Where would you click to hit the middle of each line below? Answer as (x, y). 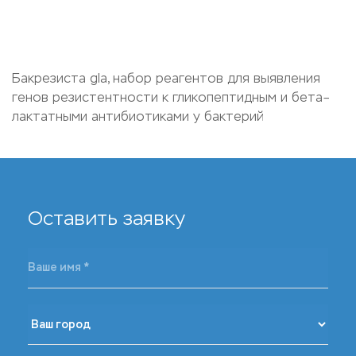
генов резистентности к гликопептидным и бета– (171, 97)
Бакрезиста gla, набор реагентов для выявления (166, 78)
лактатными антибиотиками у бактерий (138, 116)
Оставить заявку (106, 219)
